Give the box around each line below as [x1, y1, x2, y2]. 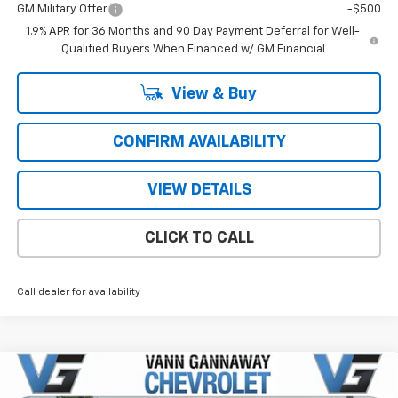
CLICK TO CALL [144, 229, 254, 246]
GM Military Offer [16, 3, 107, 15]
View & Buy [168, 85, 257, 102]
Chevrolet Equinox [80, 377, 203, 391]
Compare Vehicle [36, 368, 144, 382]
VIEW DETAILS [147, 181, 251, 198]
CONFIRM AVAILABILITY [112, 133, 286, 150]
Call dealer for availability [16, 286, 140, 297]
